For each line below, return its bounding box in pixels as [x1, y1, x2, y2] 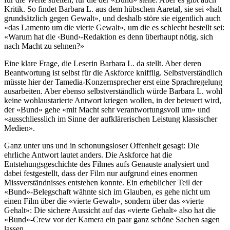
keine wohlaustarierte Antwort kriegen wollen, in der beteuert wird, [4, 95, 221, 105]
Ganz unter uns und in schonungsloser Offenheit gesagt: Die [4, 141, 199, 150]
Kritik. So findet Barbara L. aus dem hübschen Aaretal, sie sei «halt [4, 4, 222, 13]
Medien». [4, 123, 35, 132]
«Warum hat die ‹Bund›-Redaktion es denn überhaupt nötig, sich [4, 32, 213, 41]
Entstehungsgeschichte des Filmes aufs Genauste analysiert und [4, 159, 209, 168]
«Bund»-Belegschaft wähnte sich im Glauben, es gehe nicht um [4, 187, 210, 196]
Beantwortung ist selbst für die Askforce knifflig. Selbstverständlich [4, 68, 222, 77]
